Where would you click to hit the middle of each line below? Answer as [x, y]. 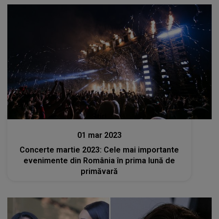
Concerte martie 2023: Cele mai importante [99, 150]
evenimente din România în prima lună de [99, 161]
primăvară [99, 171]
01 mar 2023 [99, 135]
